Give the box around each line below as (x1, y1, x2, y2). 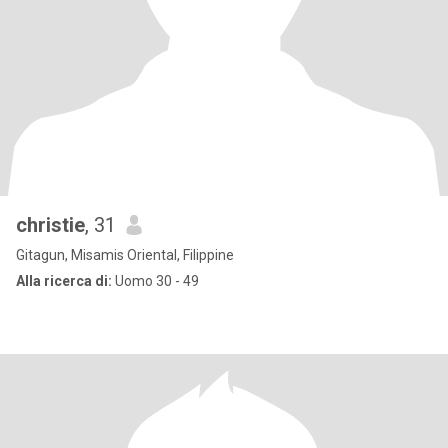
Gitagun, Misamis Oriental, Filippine (16, 247, 234, 263)
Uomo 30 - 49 (112, 273, 199, 289)
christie (16, 213, 85, 237)
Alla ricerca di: (16, 273, 112, 289)
